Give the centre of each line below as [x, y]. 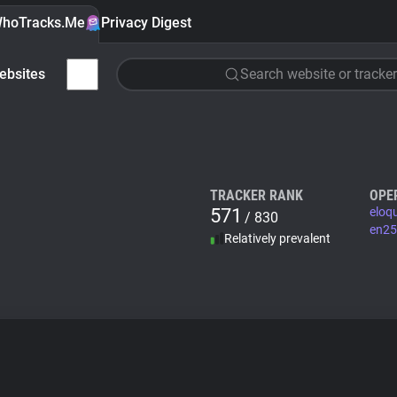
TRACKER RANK [257, 195]
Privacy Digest [146, 23]
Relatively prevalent [277, 238]
